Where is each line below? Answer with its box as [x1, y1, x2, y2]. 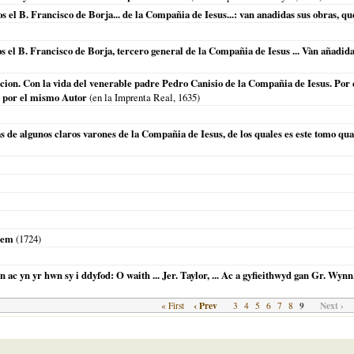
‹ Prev [193, 299, 217, 312]
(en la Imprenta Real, [87, 90, 178, 104]
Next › [319, 299, 344, 312]
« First [160, 299, 184, 311]
